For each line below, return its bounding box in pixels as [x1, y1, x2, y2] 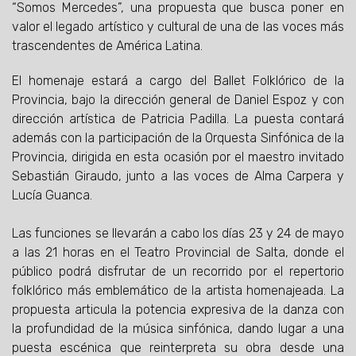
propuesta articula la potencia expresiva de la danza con [12, 302, 344, 318]
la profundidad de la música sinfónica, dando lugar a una [12, 321, 344, 337]
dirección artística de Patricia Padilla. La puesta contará [12, 111, 344, 127]
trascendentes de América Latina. [12, 38, 203, 54]
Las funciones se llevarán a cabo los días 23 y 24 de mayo [12, 226, 344, 242]
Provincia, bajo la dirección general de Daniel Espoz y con [12, 92, 344, 108]
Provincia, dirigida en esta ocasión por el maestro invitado [12, 149, 344, 165]
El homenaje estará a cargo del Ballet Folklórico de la [12, 73, 344, 89]
